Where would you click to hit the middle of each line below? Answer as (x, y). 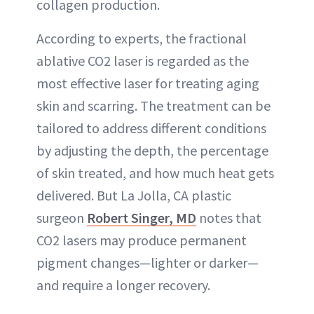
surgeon (62, 218)
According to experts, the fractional (142, 39)
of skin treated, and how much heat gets (155, 173)
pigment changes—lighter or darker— (148, 263)
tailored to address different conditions (151, 128)
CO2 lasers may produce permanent (142, 240)
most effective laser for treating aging (148, 83)
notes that (229, 218)
